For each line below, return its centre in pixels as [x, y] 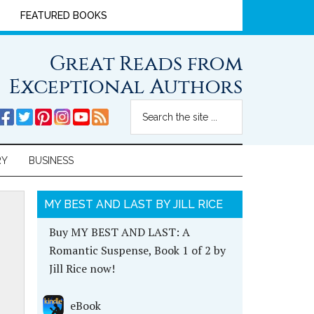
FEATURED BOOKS [64, 15]
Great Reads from [146, 63]
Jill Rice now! [82, 268]
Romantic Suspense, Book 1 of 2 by [137, 250]
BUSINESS [51, 161]
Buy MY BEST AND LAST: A [119, 232]
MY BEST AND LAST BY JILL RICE [133, 204]
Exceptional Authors [126, 86]
